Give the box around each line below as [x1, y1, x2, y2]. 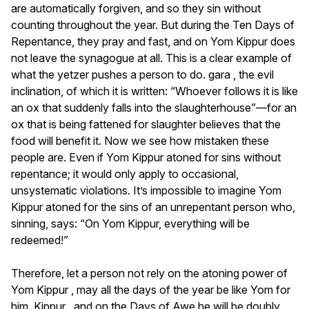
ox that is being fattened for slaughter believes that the [11, 117, 281, 131]
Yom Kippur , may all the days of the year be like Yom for [11, 282, 290, 297]
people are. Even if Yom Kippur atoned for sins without [11, 150, 281, 164]
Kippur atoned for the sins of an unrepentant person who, [11, 199, 295, 214]
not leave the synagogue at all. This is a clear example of [11, 50, 292, 65]
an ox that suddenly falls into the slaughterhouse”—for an [11, 100, 297, 114]
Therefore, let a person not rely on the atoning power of [11, 266, 288, 280]
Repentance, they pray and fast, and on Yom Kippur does [11, 34, 295, 48]
